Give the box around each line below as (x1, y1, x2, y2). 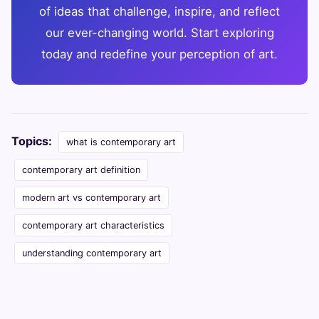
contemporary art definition (22, 164, 140, 176)
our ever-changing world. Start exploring (45, 26, 274, 41)
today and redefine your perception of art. (41, 47, 278, 62)
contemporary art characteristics (22, 220, 164, 231)
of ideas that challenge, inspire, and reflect (39, 4, 280, 19)
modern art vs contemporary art (22, 192, 161, 204)
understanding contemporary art (22, 248, 162, 259)
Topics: (11, 134, 52, 149)
